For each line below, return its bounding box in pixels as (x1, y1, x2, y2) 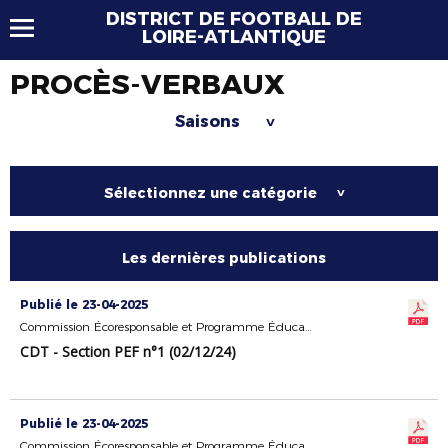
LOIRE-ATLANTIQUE (142, 26, 326, 48)
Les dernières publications (122, 249, 326, 267)
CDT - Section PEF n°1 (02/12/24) (20, 342, 236, 361)
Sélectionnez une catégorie (103, 184, 317, 202)
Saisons (174, 112, 245, 131)
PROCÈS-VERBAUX (10, 67, 285, 101)
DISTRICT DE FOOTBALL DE (106, 8, 362, 30)
